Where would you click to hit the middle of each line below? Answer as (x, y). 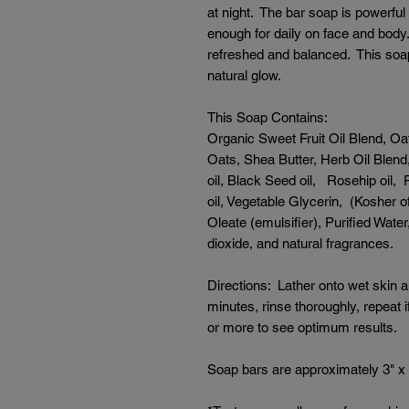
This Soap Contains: (267, 118)
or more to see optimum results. (302, 328)
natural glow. (244, 76)
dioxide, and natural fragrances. (304, 244)
